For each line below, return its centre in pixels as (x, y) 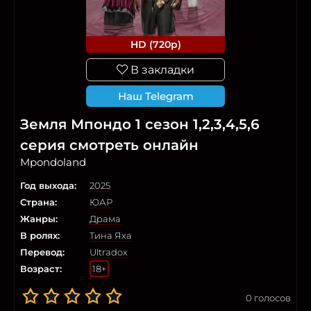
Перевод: (42, 252)
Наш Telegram (155, 96)
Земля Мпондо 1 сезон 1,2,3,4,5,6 (140, 125)
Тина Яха (111, 236)
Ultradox (109, 252)
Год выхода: (48, 186)
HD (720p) (155, 45)
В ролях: (40, 236)
